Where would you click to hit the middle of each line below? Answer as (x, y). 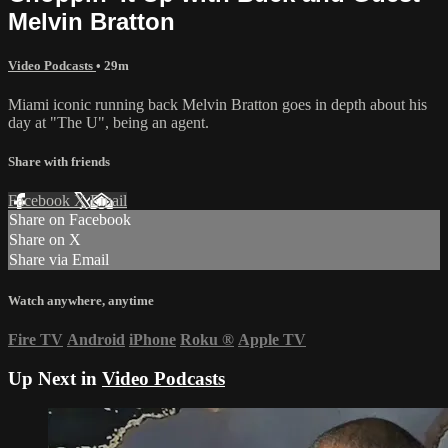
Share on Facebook (70, 220)
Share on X (45, 240)
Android (96, 339)
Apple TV (272, 339)
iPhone (152, 339)
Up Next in (55, 378)
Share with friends (59, 162)
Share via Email (59, 260)
